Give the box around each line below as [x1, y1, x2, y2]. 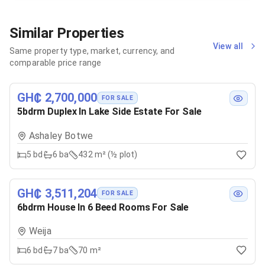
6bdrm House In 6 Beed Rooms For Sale [17, 201, 189, 213]
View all [212, 41, 244, 51]
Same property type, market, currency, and [9, 46, 175, 56]
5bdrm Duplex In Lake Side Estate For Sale [17, 106, 202, 118]
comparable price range [9, 58, 102, 67]
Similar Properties [9, 25, 124, 41]
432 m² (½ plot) [78, 150, 138, 160]
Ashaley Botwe [29, 130, 93, 141]
